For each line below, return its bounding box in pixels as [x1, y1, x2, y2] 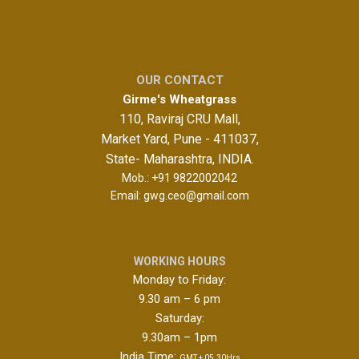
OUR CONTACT [135, 73, 224, 88]
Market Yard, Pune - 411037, [100, 131, 259, 147]
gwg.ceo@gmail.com [143, 189, 249, 203]
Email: [110, 189, 143, 203]
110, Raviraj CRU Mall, [119, 111, 240, 127]
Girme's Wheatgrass [123, 92, 236, 107]
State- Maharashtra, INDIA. [105, 151, 254, 167]
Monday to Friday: [133, 272, 226, 288]
